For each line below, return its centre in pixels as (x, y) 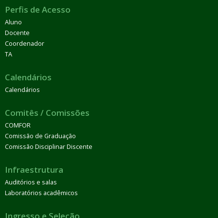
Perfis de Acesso (38, 10)
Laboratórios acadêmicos (41, 193)
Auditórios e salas (31, 182)
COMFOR (18, 126)
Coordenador (25, 44)
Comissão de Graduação (40, 136)
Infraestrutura (34, 170)
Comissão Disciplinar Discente (49, 147)
